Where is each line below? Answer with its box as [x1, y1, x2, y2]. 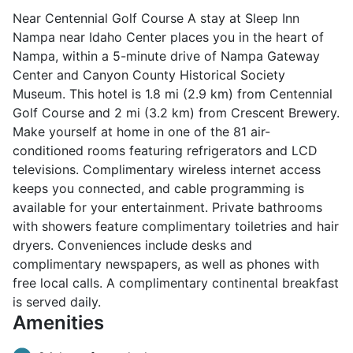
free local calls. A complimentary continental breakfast [13, 275, 339, 292]
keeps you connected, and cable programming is [13, 180, 304, 197]
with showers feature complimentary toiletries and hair [13, 218, 339, 235]
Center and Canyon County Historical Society [13, 67, 285, 84]
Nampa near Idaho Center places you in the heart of [13, 29, 324, 46]
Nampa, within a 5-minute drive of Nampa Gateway [13, 48, 320, 65]
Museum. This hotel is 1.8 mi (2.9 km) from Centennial [13, 86, 333, 102]
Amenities [13, 311, 104, 335]
